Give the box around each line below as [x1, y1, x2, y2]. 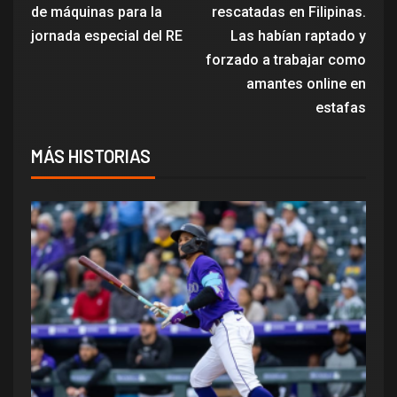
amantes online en [246, 74, 366, 92]
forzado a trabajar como [206, 51, 366, 68]
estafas [315, 98, 366, 116]
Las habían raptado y [230, 27, 366, 44]
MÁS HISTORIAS [31, 144, 151, 167]
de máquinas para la [31, 3, 162, 20]
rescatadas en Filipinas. [212, 3, 366, 20]
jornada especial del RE [31, 27, 183, 44]
